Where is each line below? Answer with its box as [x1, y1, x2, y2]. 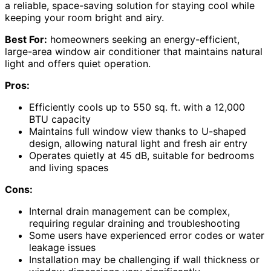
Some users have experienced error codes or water [29, 229, 264, 242]
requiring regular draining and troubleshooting [29, 217, 240, 230]
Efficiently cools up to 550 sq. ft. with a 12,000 [29, 101, 245, 114]
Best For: [5, 33, 47, 46]
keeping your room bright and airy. [5, 11, 164, 24]
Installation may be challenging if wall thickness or [29, 253, 260, 266]
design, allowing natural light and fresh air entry [29, 137, 247, 150]
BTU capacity [29, 113, 91, 126]
